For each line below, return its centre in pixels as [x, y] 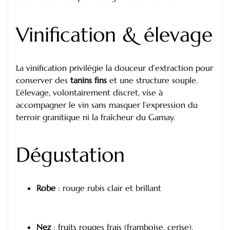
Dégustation [70, 155]
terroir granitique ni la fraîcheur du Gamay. [95, 117]
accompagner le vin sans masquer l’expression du [107, 105]
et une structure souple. [152, 80]
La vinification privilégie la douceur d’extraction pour [114, 68]
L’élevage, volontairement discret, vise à [89, 93]
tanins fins [89, 80]
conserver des [43, 80]
